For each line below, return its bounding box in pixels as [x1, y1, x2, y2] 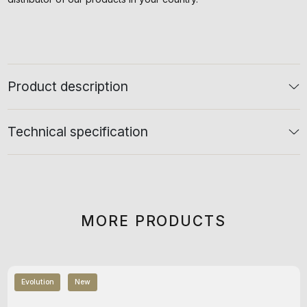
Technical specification [7, 123, 148, 140]
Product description [7, 77, 128, 95]
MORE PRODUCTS [81, 212, 226, 230]
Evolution [21, 278, 54, 287]
